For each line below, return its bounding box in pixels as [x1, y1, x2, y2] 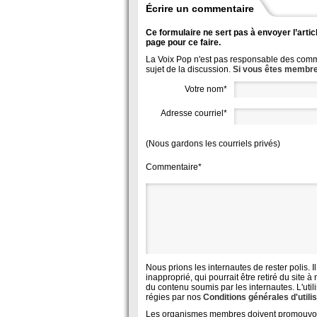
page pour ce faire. [146, 38, 221, 47]
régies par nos [146, 292, 203, 302]
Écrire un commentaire [146, 3, 254, 14]
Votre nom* [185, 84, 227, 94]
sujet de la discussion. [146, 64, 233, 74]
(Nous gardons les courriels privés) [146, 139, 280, 149]
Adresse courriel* [161, 108, 227, 118]
